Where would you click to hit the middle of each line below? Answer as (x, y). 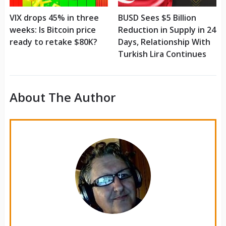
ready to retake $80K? (53, 42)
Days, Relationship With (164, 42)
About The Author (62, 97)
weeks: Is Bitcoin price (52, 30)
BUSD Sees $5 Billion (157, 18)
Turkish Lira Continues (162, 54)
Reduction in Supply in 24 (167, 30)
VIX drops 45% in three (54, 18)
